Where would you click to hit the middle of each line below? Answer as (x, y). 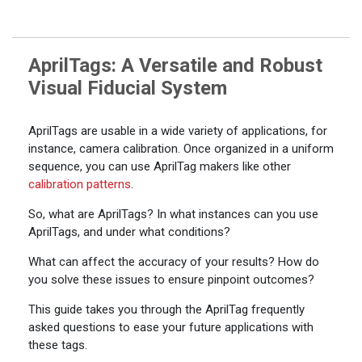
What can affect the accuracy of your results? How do (174, 261)
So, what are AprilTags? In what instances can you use (173, 214)
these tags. (58, 345)
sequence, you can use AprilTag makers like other (160, 166)
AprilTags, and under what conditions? (129, 232)
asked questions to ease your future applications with (171, 327)
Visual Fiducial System (128, 88)
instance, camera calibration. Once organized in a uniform (181, 148)
